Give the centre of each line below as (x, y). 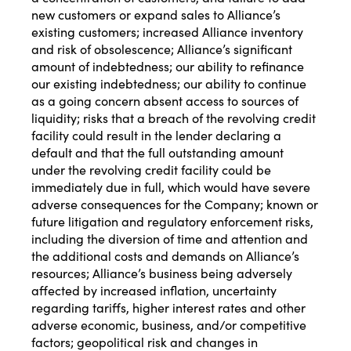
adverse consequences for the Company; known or (175, 204)
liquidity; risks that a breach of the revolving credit (174, 118)
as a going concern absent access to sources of (165, 101)
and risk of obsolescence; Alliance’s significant (162, 49)
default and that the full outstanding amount (157, 152)
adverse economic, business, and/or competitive (169, 325)
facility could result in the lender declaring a (156, 135)
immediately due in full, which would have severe (171, 187)
